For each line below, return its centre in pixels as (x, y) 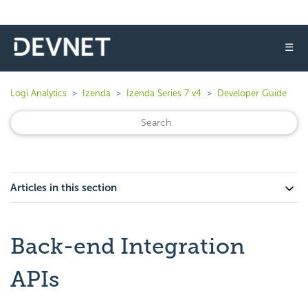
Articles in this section (64, 188)
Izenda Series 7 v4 (164, 93)
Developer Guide (252, 93)
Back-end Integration (128, 246)
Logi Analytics (38, 93)
